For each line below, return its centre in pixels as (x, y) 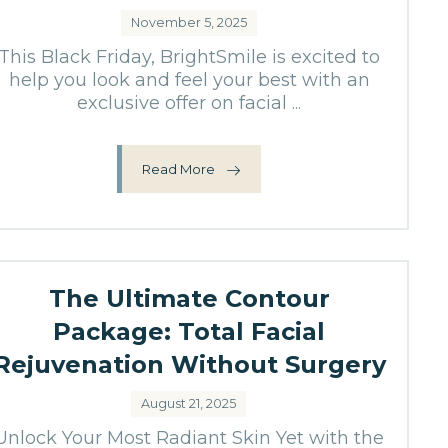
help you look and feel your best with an (189, 80)
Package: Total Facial (189, 331)
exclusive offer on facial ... (189, 103)
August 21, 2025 (189, 403)
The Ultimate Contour (189, 298)
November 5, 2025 (188, 22)
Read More (179, 168)
